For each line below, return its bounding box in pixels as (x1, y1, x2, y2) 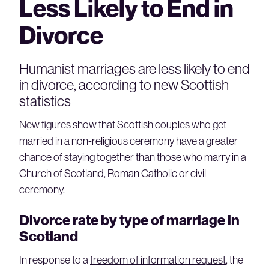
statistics (19, 91, 71, 110)
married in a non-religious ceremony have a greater (19, 133, 238, 148)
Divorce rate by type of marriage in (19, 210, 240, 229)
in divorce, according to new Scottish (19, 75, 229, 94)
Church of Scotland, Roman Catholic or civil (19, 166, 206, 180)
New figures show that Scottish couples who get (19, 117, 226, 131)
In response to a (19, 252, 90, 267)
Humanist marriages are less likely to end (19, 59, 250, 77)
